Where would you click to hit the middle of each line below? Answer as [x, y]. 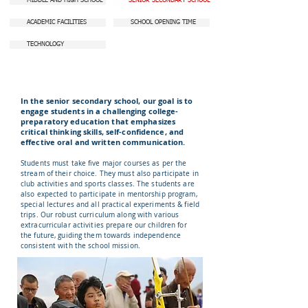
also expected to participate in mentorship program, [109, 194]
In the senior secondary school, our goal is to [107, 101]
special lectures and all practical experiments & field [110, 205]
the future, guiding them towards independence [101, 235]
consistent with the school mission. [80, 246]
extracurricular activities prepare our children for [104, 225]
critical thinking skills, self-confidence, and [102, 132]
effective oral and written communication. [103, 142]
